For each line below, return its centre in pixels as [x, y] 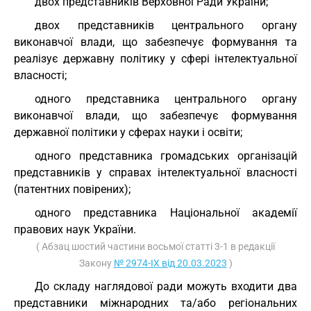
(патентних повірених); [72, 189]
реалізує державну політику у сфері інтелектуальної [155, 59]
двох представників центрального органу [166, 25]
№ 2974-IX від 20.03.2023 [170, 263]
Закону [96, 263]
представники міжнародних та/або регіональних [155, 303]
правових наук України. [75, 229]
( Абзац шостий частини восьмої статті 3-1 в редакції [155, 246]
